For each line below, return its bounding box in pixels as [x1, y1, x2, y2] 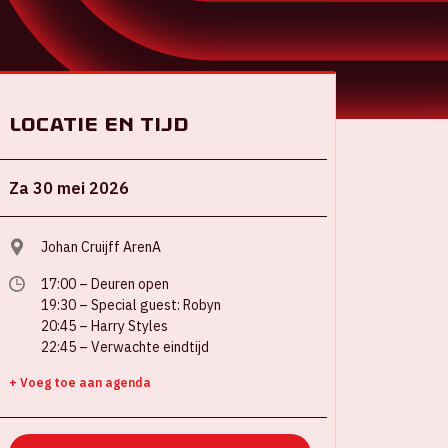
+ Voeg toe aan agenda [9, 375, 151, 390]
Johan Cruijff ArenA [41, 238, 161, 256]
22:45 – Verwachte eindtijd [41, 338, 209, 356]
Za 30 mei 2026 [9, 178, 129, 198]
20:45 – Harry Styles [41, 317, 168, 335]
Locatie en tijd [9, 112, 189, 136]
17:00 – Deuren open [41, 275, 169, 293]
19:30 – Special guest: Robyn [41, 296, 221, 314]
